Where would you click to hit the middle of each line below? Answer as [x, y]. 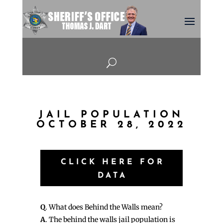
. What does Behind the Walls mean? [104, 207]
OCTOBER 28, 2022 [111, 125]
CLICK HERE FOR [112, 163]
